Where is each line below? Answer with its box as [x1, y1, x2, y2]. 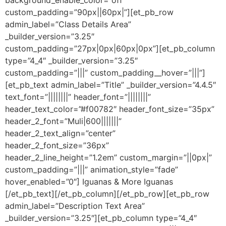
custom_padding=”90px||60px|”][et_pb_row [5, 7, 174, 17]
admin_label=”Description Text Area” [5, 200, 145, 211]
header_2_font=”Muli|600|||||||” [5, 116, 122, 126]
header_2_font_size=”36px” [5, 140, 109, 150]
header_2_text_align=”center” [5, 128, 116, 138]
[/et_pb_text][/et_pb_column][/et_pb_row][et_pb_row [5, 188, 209, 199]
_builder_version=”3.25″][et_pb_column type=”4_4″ [5, 212, 197, 223]
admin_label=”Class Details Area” [5, 19, 131, 29]
